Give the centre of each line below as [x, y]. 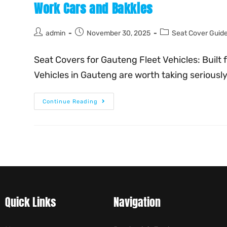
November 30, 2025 [119, 33]
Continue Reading [70, 102]
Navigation [137, 202]
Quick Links [30, 202]
